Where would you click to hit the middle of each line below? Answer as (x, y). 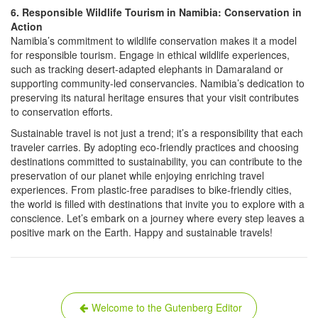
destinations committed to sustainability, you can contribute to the (157, 161)
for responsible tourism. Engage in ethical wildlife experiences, (150, 55)
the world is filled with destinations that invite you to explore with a (158, 204)
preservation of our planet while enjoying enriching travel (137, 176)
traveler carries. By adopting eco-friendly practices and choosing (155, 147)
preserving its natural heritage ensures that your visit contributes (155, 98)
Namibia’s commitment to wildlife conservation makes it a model (154, 41)
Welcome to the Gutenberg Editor (167, 308)
